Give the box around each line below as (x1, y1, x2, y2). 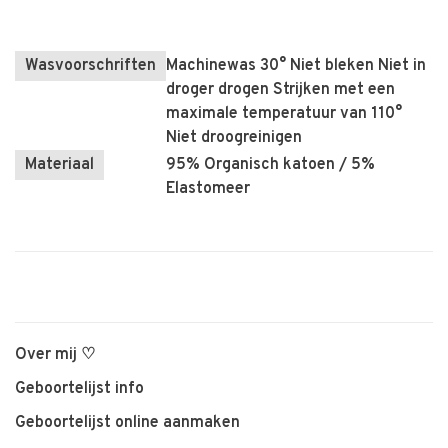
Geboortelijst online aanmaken (15, 413, 240, 434)
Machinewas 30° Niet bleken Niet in (166, 56, 426, 77)
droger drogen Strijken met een (166, 80, 395, 101)
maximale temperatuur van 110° (166, 104, 402, 125)
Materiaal (25, 155, 94, 176)
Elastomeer (166, 179, 250, 200)
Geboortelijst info (15, 379, 144, 400)
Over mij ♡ (15, 345, 95, 366)
